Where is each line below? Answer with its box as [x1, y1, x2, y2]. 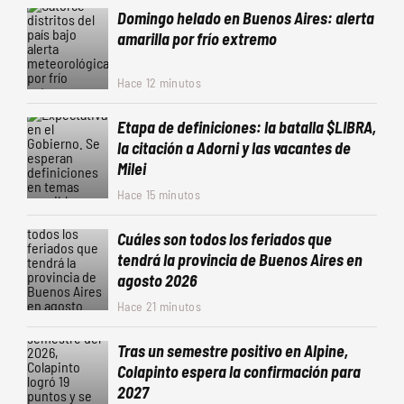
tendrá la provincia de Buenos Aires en [117, 250, 363, 270]
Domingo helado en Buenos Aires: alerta [117, 8, 374, 28]
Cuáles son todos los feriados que [117, 229, 332, 249]
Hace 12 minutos [117, 75, 201, 90]
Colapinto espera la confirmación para [117, 362, 361, 381]
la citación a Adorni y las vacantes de [117, 138, 351, 158]
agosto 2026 [117, 271, 197, 290]
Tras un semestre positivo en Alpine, [117, 341, 348, 361]
